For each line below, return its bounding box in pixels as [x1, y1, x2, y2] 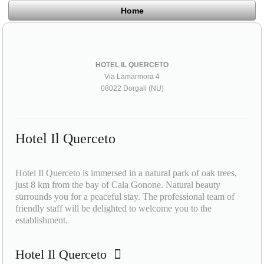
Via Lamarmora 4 [104, 72, 160, 81]
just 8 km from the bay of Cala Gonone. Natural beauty [15, 179, 221, 190]
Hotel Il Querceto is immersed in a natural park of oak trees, [15, 167, 237, 178]
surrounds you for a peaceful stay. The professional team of [15, 191, 235, 202]
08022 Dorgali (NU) [100, 84, 164, 93]
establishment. [15, 214, 68, 225]
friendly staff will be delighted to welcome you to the [15, 203, 212, 213]
